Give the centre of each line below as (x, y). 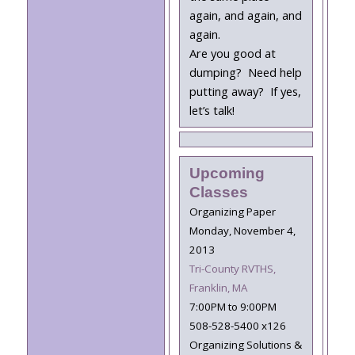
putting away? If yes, (245, 91)
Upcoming (227, 174)
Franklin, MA (218, 288)
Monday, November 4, (242, 231)
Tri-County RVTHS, (232, 269)
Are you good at (232, 53)
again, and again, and (245, 15)
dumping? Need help (245, 72)
